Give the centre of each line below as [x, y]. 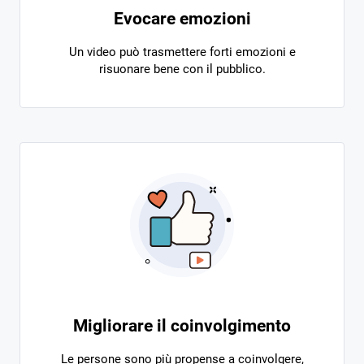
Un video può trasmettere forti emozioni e [182, 52]
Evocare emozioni [182, 19]
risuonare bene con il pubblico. [182, 69]
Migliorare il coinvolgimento [182, 326]
